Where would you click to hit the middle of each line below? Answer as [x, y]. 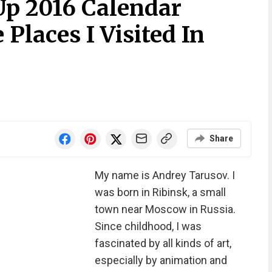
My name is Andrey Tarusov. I [165, 175]
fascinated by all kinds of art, [163, 243]
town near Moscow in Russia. [165, 209]
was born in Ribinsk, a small [160, 192]
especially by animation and [161, 260]
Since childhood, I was [148, 226]
